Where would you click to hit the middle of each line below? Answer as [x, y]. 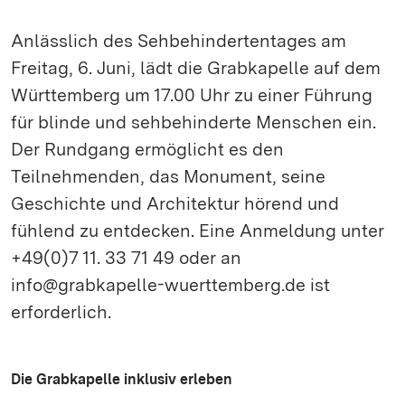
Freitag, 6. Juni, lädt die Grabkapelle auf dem [196, 68]
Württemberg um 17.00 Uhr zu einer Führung [192, 95]
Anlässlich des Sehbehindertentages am [179, 41]
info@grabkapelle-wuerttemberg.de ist [170, 285]
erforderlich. [61, 312]
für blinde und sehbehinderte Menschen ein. [193, 122]
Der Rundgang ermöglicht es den [147, 149]
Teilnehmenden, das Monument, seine [168, 176]
